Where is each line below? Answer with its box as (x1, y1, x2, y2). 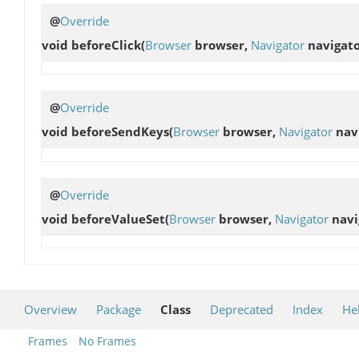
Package (96, 301, 141, 317)
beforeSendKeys (71, 123, 169, 140)
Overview (24, 301, 77, 317)
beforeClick (71, 37, 141, 54)
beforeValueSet (71, 210, 165, 227)
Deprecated (210, 301, 273, 317)
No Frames (79, 333, 136, 349)
